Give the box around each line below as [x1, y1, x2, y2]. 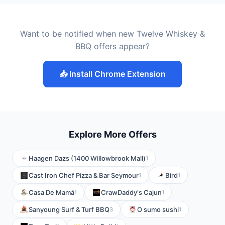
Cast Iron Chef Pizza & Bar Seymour [29, 171, 139, 179]
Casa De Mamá [29, 188, 74, 196]
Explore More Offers [68, 129, 157, 140]
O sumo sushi [137, 205, 179, 213]
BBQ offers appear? [75, 41, 150, 51]
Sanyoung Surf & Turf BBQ [29, 205, 109, 213]
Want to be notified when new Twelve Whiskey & [20, 29, 205, 39]
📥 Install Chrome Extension [59, 69, 166, 79]
